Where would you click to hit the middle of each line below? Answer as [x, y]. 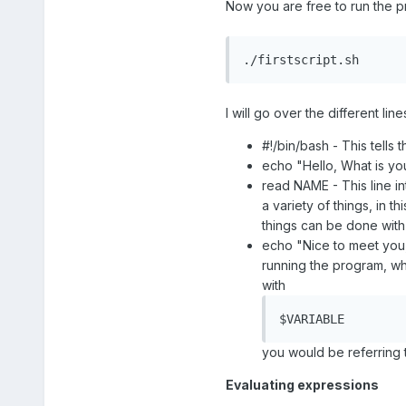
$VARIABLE [311, 319]
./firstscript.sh [300, 60]
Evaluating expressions [302, 385]
